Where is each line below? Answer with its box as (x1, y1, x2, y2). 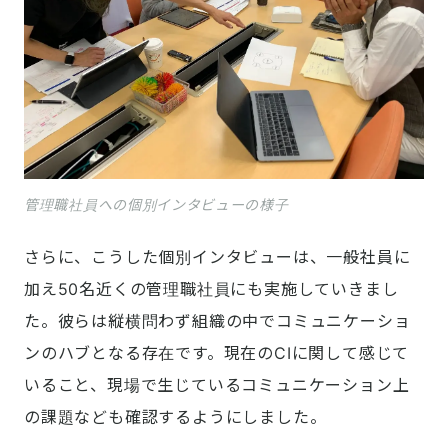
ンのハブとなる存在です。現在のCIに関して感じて (24, 343, 410, 364)
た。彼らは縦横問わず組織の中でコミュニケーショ (24, 311, 411, 332)
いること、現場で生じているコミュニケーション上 (24, 375, 410, 396)
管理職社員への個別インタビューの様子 (24, 196, 289, 214)
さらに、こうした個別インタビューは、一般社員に (24, 247, 411, 268)
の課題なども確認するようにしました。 (24, 407, 327, 428)
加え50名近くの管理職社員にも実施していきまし (24, 279, 399, 300)
